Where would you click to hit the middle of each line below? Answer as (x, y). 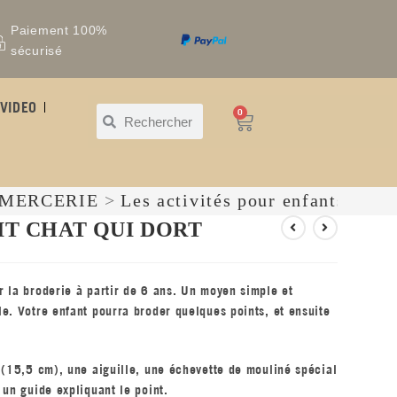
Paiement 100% (59, 30)
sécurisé (37, 50)
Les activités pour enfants (233, 200)
